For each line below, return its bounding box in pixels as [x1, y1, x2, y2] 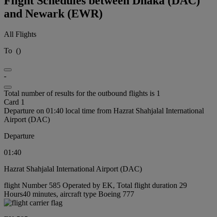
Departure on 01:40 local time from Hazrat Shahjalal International [4, 106, 204, 115]
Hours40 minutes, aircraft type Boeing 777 [4, 189, 134, 198]
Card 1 [4, 97, 25, 106]
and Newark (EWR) [4, 7, 103, 20]
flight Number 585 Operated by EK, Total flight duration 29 [4, 181, 187, 189]
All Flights [4, 30, 36, 38]
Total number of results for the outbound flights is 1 [4, 89, 160, 97]
